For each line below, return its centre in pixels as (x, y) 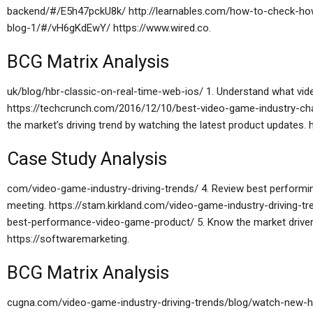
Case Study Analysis (87, 159)
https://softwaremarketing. (68, 239)
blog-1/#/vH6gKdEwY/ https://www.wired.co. (109, 28)
